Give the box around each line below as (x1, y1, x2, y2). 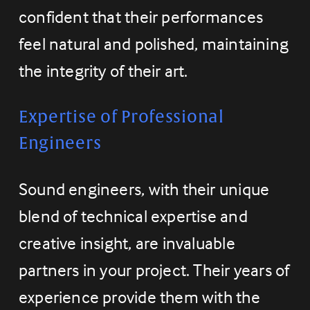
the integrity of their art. (18, 60, 188, 82)
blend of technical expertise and (18, 206, 248, 227)
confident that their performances (18, 6, 263, 28)
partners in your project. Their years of (18, 259, 290, 281)
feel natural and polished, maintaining (18, 33, 289, 55)
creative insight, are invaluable (18, 232, 235, 254)
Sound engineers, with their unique (18, 179, 270, 200)
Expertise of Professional (18, 107, 224, 128)
